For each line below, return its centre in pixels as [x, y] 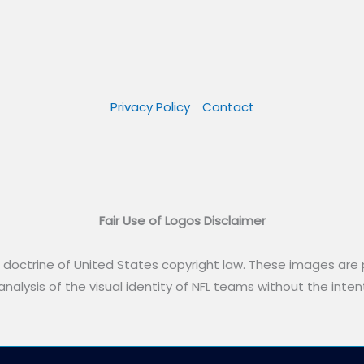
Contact [228, 107]
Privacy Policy [150, 107]
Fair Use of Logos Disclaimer [182, 221]
